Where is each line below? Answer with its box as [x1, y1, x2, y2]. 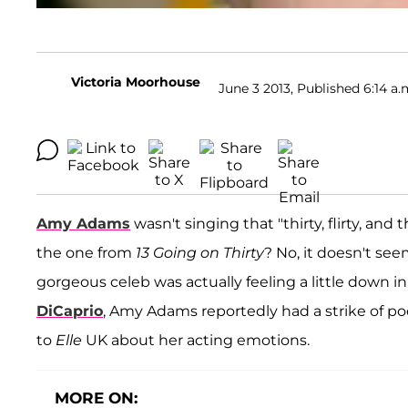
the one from [36, 244, 136, 262]
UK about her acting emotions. [82, 331, 313, 350]
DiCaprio [36, 302, 103, 321]
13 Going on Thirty [136, 244, 264, 262]
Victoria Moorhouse [71, 74, 200, 91]
